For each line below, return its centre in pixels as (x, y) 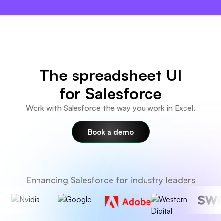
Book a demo (110, 131)
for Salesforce (110, 93)
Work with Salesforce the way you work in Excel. (110, 107)
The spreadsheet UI (110, 75)
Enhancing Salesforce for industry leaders (110, 180)
